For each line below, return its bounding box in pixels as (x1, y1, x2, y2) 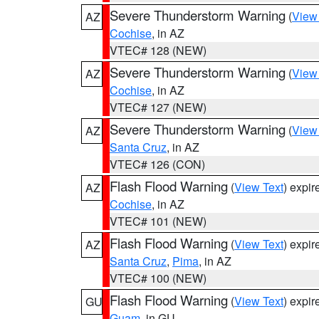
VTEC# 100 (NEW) (110, 270, 206, 286)
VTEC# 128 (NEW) (110, 42, 206, 58)
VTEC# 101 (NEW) (110, 213, 206, 229)
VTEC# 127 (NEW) (110, 99, 206, 115)
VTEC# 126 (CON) (110, 156, 205, 172)
